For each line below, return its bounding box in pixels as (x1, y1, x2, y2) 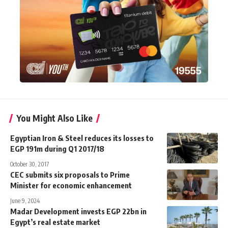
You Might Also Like (16, 112, 93, 124)
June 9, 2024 (10, 196, 40, 205)
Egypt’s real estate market (10, 217, 100, 226)
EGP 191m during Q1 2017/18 (10, 144, 104, 153)
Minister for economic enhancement (10, 180, 132, 190)
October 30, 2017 (10, 160, 49, 168)
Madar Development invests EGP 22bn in (10, 206, 147, 216)
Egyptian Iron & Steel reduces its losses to (10, 133, 154, 142)
